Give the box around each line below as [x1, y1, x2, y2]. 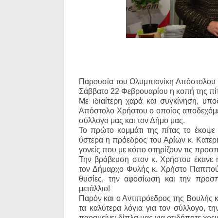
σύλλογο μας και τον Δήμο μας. [79, 116, 185, 125]
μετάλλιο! [79, 184, 110, 193]
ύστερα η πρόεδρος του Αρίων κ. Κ [79, 136, 202, 145]
